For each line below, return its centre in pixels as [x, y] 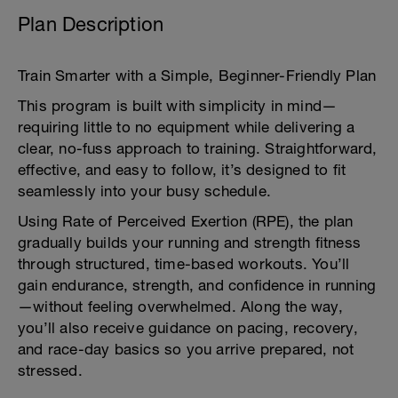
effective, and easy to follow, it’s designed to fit [182, 170]
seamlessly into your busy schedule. [144, 191]
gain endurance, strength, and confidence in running [197, 285]
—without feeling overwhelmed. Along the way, [180, 306]
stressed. [50, 370]
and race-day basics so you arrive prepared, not [186, 349]
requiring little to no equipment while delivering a [187, 127]
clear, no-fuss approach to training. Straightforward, [198, 148]
